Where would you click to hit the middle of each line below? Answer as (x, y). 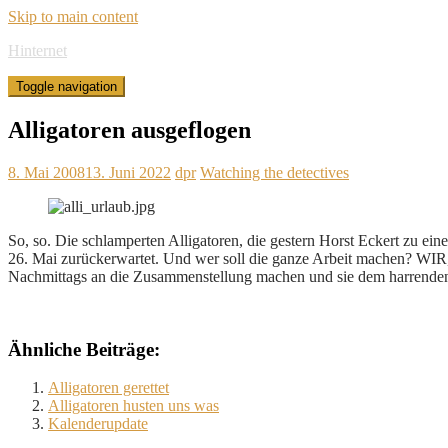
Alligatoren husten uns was (133, 406)
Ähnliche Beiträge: (84, 349)
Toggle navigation (66, 86)
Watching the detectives (274, 172)
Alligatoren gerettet (108, 388)
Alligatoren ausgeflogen (129, 129)
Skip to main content (73, 16)
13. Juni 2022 (128, 172)
